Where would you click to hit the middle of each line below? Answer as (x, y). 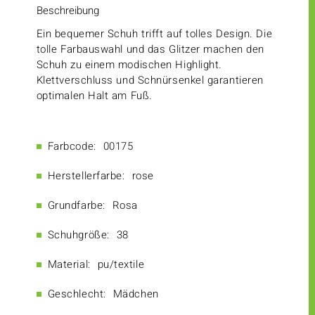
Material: (69, 265)
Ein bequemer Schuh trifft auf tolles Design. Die (154, 34)
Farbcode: (72, 147)
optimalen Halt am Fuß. (94, 96)
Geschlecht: (77, 294)
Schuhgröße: (78, 235)
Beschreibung (67, 11)
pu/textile (121, 265)
